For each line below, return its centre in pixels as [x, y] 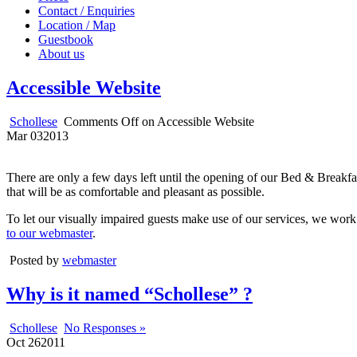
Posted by [36, 260]
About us [61, 53]
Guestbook [66, 39]
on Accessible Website [196, 121]
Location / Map [77, 25]
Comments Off [101, 121]
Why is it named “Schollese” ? [129, 294]
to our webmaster [49, 233]
